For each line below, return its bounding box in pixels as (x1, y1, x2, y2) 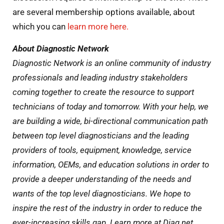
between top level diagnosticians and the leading (12, 130, 189, 140)
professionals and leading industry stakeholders (12, 72, 188, 82)
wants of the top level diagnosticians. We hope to (12, 188, 190, 198)
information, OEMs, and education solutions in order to (12, 159, 209, 169)
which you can (12, 21, 67, 32)
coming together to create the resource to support (12, 86, 194, 97)
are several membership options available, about (12, 7, 195, 17)
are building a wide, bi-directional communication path (12, 115, 208, 126)
